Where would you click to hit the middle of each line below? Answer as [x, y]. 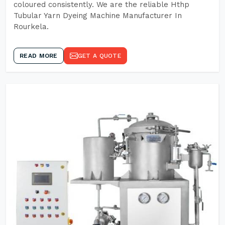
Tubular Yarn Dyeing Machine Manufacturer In [98, 16]
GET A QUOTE [99, 56]
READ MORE [39, 56]
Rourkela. [31, 27]
